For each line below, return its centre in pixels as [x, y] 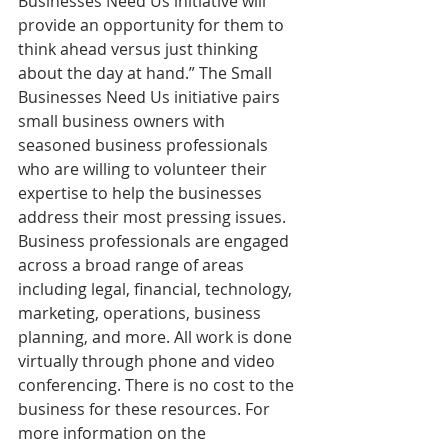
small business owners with [123, 120]
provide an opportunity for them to [153, 24]
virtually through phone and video [148, 360]
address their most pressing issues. [154, 216]
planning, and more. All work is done [157, 336]
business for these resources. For [146, 408]
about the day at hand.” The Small [147, 72]
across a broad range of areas [133, 264]
